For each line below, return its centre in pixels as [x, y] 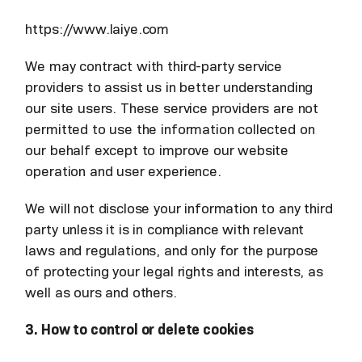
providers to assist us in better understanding [169, 88]
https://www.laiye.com [97, 29]
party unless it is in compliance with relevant [165, 230]
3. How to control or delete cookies [139, 330]
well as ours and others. [101, 293]
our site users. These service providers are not [172, 109]
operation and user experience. [123, 172]
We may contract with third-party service [154, 67]
